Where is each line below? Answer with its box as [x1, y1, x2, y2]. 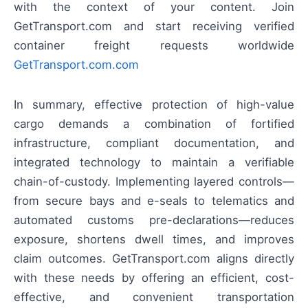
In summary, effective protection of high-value [14, 97, 294, 111]
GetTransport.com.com [14, 57, 139, 71]
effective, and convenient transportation [14, 289, 294, 304]
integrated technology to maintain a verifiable [14, 155, 294, 169]
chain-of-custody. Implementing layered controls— [14, 174, 294, 188]
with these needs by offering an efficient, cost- [14, 270, 294, 285]
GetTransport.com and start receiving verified [14, 19, 294, 33]
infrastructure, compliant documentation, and [14, 135, 294, 150]
